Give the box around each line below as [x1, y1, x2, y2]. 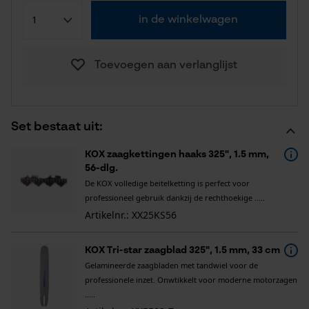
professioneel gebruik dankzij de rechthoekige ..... [85, 192, 265, 203]
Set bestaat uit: [11, 121, 103, 133]
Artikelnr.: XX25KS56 [85, 208, 177, 221]
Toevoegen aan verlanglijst [94, 60, 237, 71]
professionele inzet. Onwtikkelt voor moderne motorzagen [85, 275, 297, 285]
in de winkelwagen [139, 14, 239, 26]
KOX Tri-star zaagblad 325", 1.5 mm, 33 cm [85, 246, 280, 255]
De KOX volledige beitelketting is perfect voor [85, 178, 250, 188]
